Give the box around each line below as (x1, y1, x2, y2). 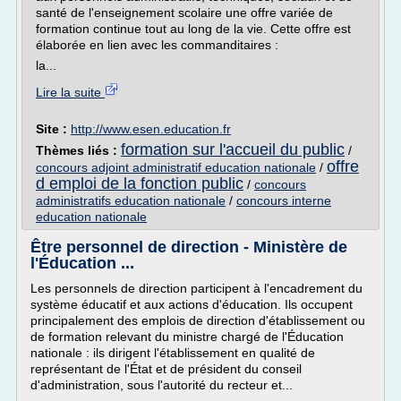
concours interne (236, 193, 331, 208)
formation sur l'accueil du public (121, 141, 345, 158)
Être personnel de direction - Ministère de (30, 238, 347, 256)
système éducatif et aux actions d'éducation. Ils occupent (30, 297, 353, 311)
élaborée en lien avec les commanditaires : (36, 38, 278, 52)
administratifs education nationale (36, 193, 226, 208)
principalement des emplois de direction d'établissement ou (30, 313, 365, 328)
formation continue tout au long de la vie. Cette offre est (36, 21, 351, 36)
